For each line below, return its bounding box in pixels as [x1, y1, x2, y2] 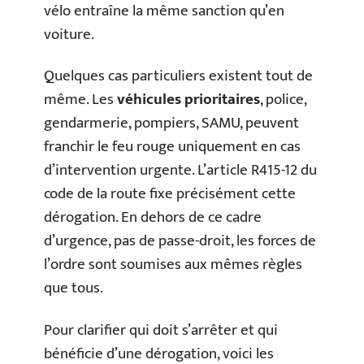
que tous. [44, 275, 103, 301]
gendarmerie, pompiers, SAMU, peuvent [44, 110, 299, 136]
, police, [260, 87, 306, 113]
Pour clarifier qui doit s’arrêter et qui [44, 317, 278, 343]
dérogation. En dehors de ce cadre [44, 205, 262, 231]
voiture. [44, 21, 94, 47]
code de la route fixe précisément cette [44, 181, 296, 207]
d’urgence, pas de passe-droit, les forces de [44, 228, 316, 254]
